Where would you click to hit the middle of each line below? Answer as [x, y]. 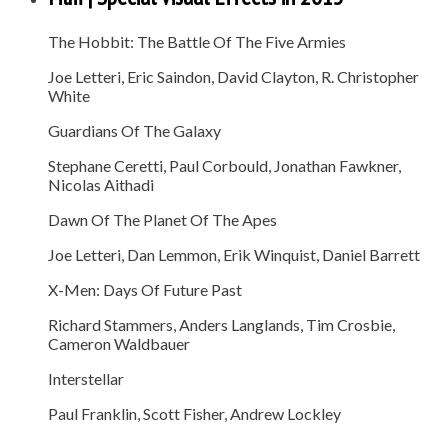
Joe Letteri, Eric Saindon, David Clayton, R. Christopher [233, 76]
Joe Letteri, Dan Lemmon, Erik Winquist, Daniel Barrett [234, 254]
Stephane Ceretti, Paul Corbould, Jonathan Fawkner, [224, 165]
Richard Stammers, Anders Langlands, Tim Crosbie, [221, 324]
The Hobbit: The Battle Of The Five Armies [197, 41]
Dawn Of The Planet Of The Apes [162, 219]
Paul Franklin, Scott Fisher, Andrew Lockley [194, 413]
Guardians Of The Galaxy [134, 130]
